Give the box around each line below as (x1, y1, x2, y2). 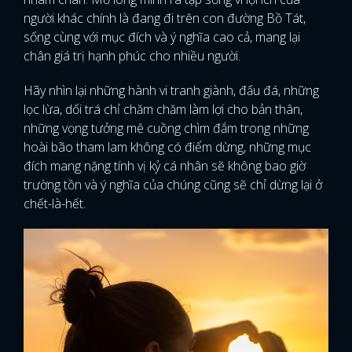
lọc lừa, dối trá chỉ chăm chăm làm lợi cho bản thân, (24, 101, 302, 118)
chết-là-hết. (24, 195, 89, 212)
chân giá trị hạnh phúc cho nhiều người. (24, 47, 244, 64)
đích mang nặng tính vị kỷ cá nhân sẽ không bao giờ (24, 157, 306, 174)
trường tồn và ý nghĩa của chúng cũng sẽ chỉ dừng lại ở (24, 176, 322, 193)
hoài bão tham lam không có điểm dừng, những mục (24, 138, 311, 156)
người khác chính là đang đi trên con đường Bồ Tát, (24, 9, 306, 27)
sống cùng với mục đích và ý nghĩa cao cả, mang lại (24, 28, 300, 46)
